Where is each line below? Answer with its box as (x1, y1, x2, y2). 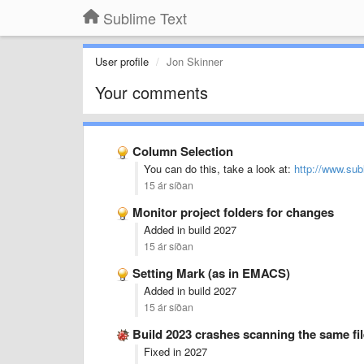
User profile (95, 54, 149, 69)
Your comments (95, 80, 208, 104)
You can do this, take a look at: (144, 161, 294, 176)
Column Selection (132, 142, 233, 160)
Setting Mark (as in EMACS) (132, 264, 290, 282)
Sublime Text (103, 7, 187, 28)
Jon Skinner (167, 54, 223, 69)
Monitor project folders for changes (132, 203, 334, 221)
